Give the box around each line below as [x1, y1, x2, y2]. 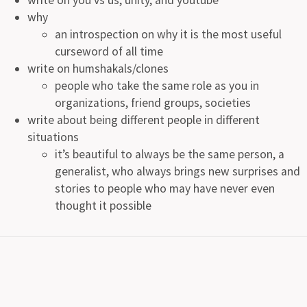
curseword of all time [55, 43, 163, 59]
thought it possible [55, 197, 151, 213]
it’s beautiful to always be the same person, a [55, 146, 284, 162]
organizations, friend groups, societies [55, 95, 251, 110]
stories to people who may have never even [55, 180, 275, 196]
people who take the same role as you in [55, 77, 259, 93]
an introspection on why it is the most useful [55, 26, 282, 42]
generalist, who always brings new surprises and [55, 163, 300, 179]
